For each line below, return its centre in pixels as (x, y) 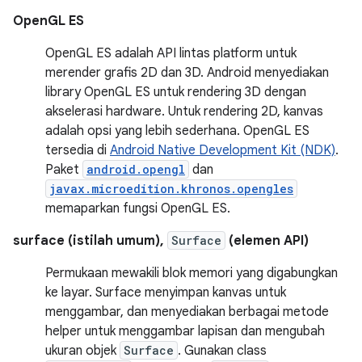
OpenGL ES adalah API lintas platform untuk (171, 53)
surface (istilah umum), (90, 240)
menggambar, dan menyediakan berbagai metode (187, 311)
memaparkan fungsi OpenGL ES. (138, 208)
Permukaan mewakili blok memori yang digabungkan (192, 273)
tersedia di (78, 150)
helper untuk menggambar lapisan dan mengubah (185, 331)
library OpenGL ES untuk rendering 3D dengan (176, 92)
